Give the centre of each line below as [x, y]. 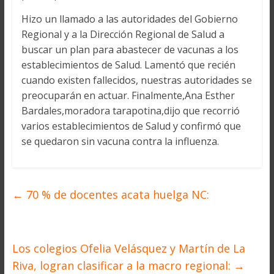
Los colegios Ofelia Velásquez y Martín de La [128, 248]
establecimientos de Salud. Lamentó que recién [128, 65]
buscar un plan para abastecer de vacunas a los [130, 50]
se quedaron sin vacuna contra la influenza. [120, 141]
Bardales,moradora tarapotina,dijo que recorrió [130, 111]
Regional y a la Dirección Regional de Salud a [123, 34]
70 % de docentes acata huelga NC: [116, 194]
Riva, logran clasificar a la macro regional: [123, 265]
